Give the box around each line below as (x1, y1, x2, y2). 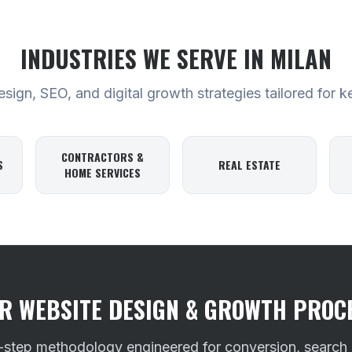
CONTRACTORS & (61, 148, 145, 165)
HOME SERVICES (64, 164, 141, 181)
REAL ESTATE (218, 156, 280, 173)
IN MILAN (244, 41, 332, 76)
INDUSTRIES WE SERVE (20, 41, 244, 76)
